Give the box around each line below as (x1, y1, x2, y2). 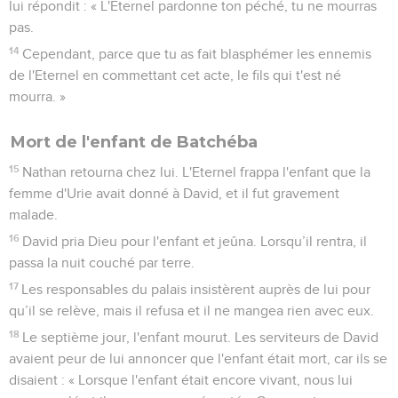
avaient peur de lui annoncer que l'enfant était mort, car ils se (9, 351, 387, 366)
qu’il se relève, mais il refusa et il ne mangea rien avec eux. (9, 303, 374, 318)
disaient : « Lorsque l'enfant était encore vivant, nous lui (9, 372, 353, 387)
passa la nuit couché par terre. (9, 255, 195, 270)
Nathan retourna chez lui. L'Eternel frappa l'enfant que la (22, 164, 371, 179)
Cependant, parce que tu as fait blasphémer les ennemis (22, 46, 372, 61)
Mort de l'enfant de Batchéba (11, 131, 258, 152)
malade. (9, 207, 58, 222)
